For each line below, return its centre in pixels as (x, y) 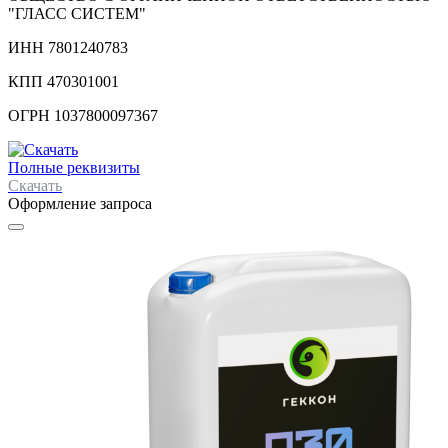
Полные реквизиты (74, 168)
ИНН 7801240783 (68, 48)
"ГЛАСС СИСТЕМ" (77, 14)
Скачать (35, 186)
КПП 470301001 (63, 82)
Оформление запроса (80, 204)
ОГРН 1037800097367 (83, 116)
